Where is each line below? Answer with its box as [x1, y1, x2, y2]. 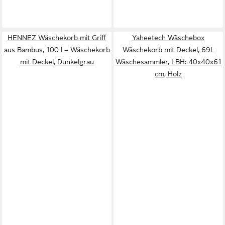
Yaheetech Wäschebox [132, 34, 204, 42]
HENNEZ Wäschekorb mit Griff [7, 34, 106, 42]
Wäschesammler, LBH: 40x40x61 [115, 58, 221, 66]
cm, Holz [155, 70, 182, 78]
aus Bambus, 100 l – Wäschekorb [4, 46, 110, 54]
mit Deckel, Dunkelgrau [20, 58, 94, 66]
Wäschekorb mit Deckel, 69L [122, 46, 214, 54]
